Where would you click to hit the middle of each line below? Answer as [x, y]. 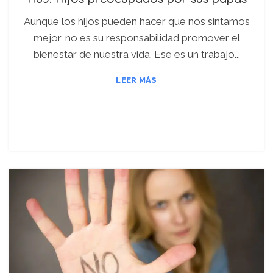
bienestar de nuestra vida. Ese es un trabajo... [136, 54]
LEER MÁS [136, 80]
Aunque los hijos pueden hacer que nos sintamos [136, 21]
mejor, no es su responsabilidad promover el [136, 37]
